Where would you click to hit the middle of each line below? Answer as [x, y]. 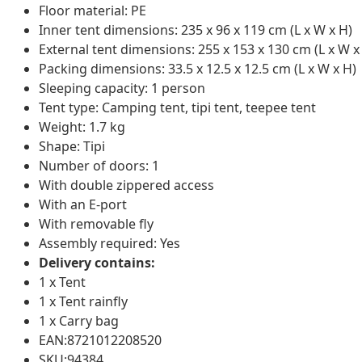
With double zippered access [126, 185]
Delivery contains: [97, 262]
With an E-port [83, 204]
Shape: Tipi [72, 146]
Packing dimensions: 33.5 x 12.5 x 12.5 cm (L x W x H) [198, 68]
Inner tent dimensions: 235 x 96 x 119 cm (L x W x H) [196, 29]
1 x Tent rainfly [83, 301]
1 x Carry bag [79, 320]
